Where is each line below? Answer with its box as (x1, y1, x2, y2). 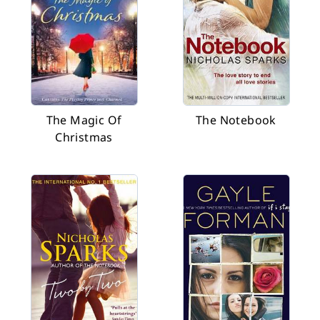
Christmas (55, 129, 113, 145)
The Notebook (196, 112, 276, 128)
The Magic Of (46, 112, 122, 128)
